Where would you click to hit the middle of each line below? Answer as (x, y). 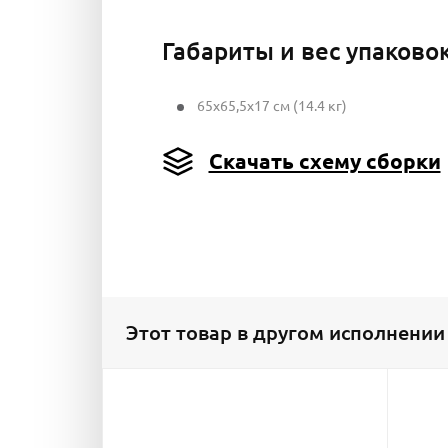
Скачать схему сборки (324, 160)
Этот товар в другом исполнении (285, 333)
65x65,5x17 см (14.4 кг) (272, 105)
